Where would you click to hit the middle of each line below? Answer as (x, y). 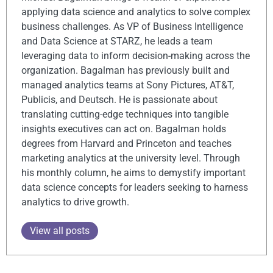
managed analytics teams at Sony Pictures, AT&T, (128, 85)
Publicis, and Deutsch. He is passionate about (119, 100)
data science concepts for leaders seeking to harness (135, 188)
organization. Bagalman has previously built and (126, 71)
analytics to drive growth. (75, 202)
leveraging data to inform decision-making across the (136, 56)
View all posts (60, 231)
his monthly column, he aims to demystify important (133, 173)
